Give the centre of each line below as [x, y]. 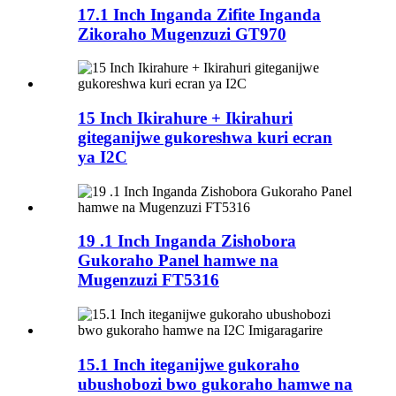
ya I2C [103, 157]
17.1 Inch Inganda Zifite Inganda [199, 14]
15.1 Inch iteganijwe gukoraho [189, 364]
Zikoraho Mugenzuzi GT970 [182, 34]
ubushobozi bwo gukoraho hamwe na [215, 384]
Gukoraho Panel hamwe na [178, 261]
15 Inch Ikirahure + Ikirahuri [185, 118]
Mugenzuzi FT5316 [148, 280]
